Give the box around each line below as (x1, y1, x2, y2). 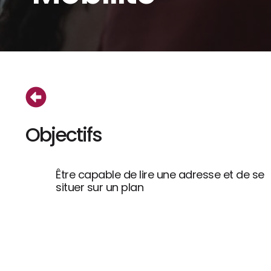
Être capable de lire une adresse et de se (56, 167, 264, 183)
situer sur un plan (56, 180, 143, 195)
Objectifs (25, 121, 102, 149)
